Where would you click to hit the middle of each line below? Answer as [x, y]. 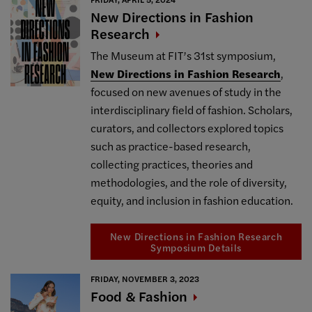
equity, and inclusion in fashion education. [192, 201]
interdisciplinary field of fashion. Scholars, [192, 110]
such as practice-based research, [171, 146]
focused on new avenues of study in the [186, 92]
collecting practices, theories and [172, 164]
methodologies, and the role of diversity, [189, 182]
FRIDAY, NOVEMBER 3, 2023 [145, 278]
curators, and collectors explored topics [187, 128]
